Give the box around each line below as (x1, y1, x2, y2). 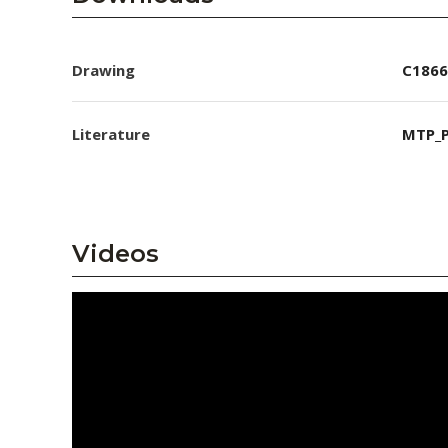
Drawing (72, 59, 135, 80)
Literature (72, 124, 150, 144)
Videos (72, 239, 159, 268)
